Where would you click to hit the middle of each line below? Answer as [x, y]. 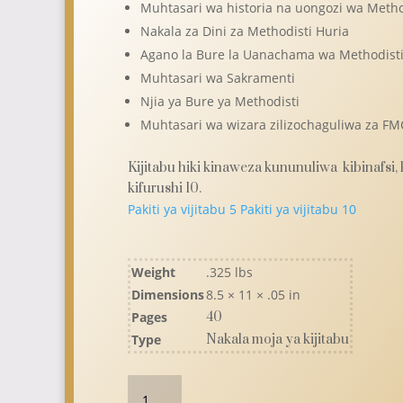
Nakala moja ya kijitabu [277, 340]
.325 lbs [229, 273]
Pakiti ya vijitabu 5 [182, 210]
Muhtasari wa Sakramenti [217, 78]
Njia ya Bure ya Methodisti [219, 102]
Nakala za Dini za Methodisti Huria [244, 31]
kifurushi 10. [164, 189]
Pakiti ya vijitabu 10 [298, 210]
